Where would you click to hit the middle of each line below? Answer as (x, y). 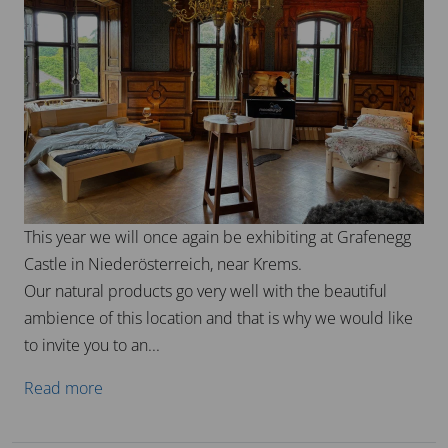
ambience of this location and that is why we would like (218, 317)
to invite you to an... (92, 344)
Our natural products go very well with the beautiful (205, 290)
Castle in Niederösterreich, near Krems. (163, 263)
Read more (63, 387)
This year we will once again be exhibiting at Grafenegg (217, 236)
